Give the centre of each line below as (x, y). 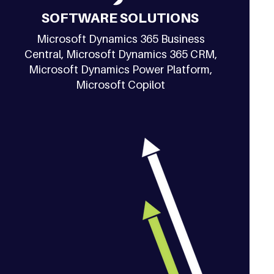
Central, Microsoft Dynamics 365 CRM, (120, 54)
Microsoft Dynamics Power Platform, (121, 69)
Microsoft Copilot (121, 85)
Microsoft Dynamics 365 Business (120, 39)
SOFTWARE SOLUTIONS (120, 18)
